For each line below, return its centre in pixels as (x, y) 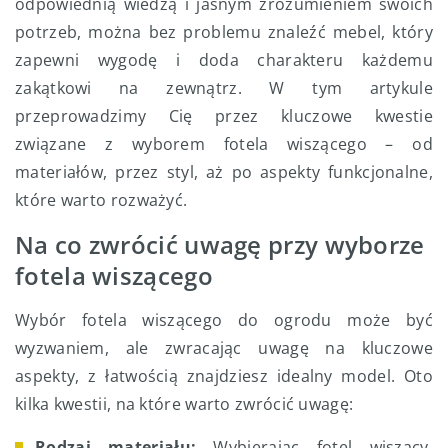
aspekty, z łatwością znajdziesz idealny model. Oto (224, 376)
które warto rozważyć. (101, 200)
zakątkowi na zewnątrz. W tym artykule (224, 88)
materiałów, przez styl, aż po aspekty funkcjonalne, (224, 172)
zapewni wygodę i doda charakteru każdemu (224, 60)
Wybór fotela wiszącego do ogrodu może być (224, 320)
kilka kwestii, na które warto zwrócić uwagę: (184, 404)
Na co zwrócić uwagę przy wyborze (220, 245)
